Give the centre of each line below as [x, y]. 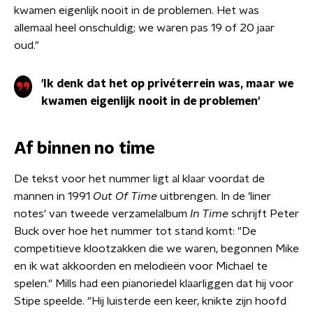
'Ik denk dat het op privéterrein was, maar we [167, 84]
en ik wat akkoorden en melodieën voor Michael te [141, 266]
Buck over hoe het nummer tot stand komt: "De [135, 231]
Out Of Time [125, 196]
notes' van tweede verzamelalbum [102, 214]
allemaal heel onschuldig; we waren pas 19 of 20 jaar [144, 28]
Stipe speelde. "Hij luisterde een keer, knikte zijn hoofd [150, 301]
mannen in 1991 [53, 196]
